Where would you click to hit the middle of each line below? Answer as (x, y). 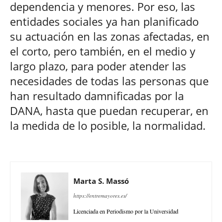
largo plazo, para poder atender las (98, 66)
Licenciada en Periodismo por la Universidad (126, 211)
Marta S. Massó (101, 181)
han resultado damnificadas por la (97, 95)
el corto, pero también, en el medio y (103, 51)
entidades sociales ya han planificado (104, 21)
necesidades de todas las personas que (109, 81)
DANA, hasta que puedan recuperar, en (109, 110)
